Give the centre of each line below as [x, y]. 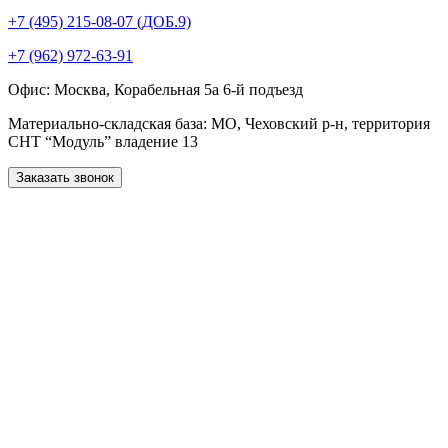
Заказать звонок [65, 178]
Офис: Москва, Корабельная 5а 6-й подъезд [155, 90]
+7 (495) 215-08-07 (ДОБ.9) [99, 22]
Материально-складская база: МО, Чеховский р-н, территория [219, 124]
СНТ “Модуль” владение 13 [103, 142]
